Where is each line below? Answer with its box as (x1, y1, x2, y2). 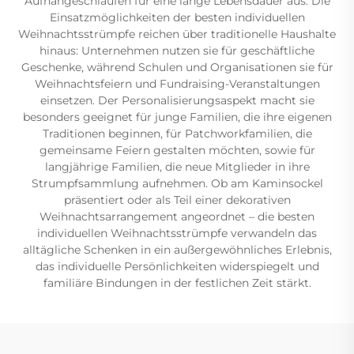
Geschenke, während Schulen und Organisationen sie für (21, 59, 333, 74)
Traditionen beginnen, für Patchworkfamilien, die (42, 126, 312, 141)
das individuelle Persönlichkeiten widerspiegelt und (35, 258, 319, 273)
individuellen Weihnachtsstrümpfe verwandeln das (37, 225, 317, 240)
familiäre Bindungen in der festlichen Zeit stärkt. (43, 275, 311, 290)
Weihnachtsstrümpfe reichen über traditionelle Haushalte (18, 26, 336, 41)
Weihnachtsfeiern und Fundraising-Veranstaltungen (34, 76, 320, 91)
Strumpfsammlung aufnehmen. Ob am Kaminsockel (31, 175, 323, 190)
